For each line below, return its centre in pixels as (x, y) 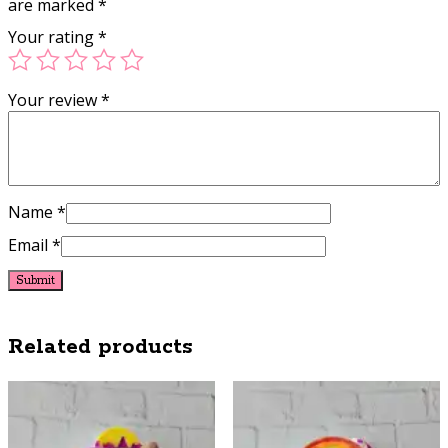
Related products (100, 347)
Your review (54, 100)
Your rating (53, 37)
